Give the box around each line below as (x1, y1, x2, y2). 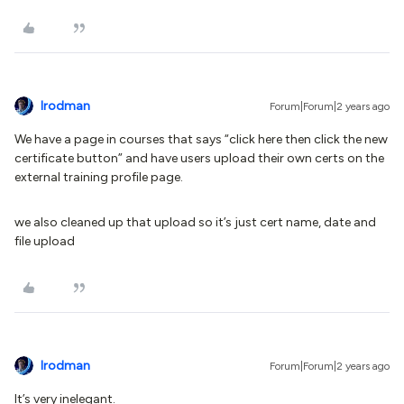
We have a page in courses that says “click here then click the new (14, 132, 388, 147)
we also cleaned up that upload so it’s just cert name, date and (14, 215, 376, 230)
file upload (14, 234, 75, 249)
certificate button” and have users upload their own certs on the (14, 151, 384, 166)
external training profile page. (14, 170, 186, 185)
